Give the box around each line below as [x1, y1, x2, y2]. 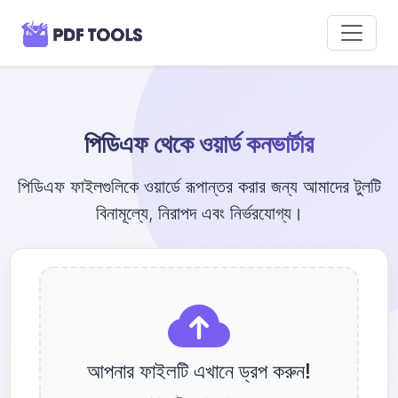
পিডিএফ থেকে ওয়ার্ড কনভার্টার [84, 128, 314, 159]
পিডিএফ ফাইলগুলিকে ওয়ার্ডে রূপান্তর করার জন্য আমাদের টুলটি [17, 175, 381, 197]
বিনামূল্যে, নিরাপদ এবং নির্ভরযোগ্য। [95, 202, 303, 224]
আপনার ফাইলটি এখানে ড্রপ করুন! [87, 357, 311, 384]
